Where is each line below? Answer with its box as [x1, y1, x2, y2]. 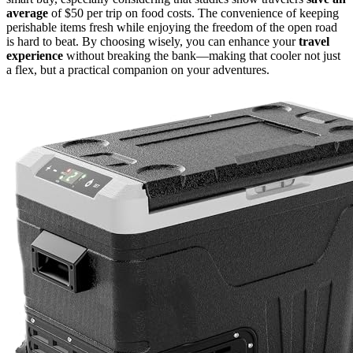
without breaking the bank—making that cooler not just [63, 48, 340, 62]
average [6, 6, 48, 20]
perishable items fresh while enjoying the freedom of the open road [6, 20, 337, 34]
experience [6, 48, 63, 62]
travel [299, 34, 329, 48]
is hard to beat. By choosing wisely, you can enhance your [6, 34, 299, 48]
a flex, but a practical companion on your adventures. [6, 62, 269, 76]
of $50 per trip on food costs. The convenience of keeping [48, 6, 339, 20]
